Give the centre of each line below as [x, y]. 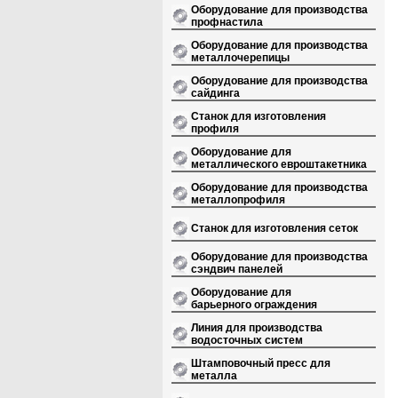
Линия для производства [256, 328]
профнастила [227, 23]
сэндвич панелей [236, 270]
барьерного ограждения [254, 305]
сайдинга [215, 94]
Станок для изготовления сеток [274, 229]
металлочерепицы [240, 58]
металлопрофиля [238, 200]
